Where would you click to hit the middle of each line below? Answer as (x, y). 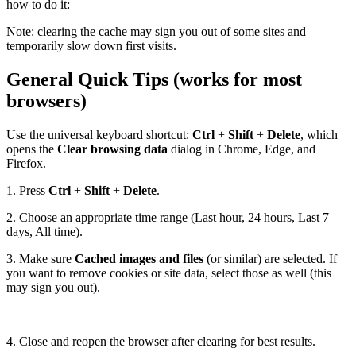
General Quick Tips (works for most (154, 79)
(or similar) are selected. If (270, 258)
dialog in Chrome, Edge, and (242, 149)
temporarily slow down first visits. (91, 45)
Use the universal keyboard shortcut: (99, 134)
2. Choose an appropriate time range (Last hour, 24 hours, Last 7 (168, 217)
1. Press (27, 190)
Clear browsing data (111, 149)
